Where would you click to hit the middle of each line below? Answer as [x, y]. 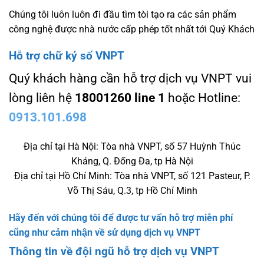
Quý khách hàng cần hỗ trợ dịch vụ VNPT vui [130, 78]
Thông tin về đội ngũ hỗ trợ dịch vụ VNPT [114, 252]
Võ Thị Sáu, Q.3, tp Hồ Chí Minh [132, 191]
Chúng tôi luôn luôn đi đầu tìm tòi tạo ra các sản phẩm [123, 15]
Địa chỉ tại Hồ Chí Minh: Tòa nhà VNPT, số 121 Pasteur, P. [132, 176]
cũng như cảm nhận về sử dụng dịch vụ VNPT [105, 233]
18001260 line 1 [120, 98]
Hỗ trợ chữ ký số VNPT [67, 56]
